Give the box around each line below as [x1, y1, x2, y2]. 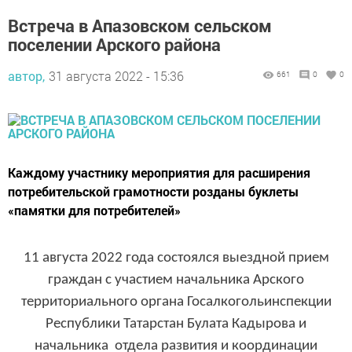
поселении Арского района [8, 27, 221, 51]
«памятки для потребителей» [8, 196, 181, 214]
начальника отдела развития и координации [35, 333, 317, 349]
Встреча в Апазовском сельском [8, 9, 272, 32]
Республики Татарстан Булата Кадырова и [46, 311, 306, 327]
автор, [8, 62, 45, 79]
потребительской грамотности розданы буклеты [8, 178, 299, 195]
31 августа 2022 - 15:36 [49, 62, 184, 79]
